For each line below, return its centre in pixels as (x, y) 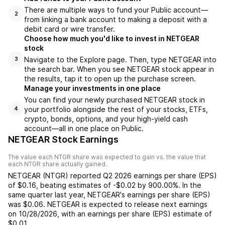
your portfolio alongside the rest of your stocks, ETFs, (116, 109)
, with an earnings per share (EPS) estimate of (135, 214)
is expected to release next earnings (144, 204)
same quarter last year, (48, 195)
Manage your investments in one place (92, 88)
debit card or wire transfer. (70, 29)
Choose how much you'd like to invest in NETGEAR (112, 38)
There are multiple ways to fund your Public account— (116, 10)
